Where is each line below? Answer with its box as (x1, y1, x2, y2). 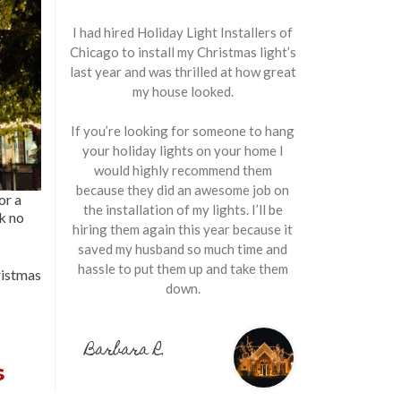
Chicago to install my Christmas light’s (69, 43, 296, 60)
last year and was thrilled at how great (69, 63, 296, 80)
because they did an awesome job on (76, 181, 289, 198)
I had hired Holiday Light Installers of (73, 23, 293, 40)
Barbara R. (85, 335, 166, 367)
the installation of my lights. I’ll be (82, 200, 283, 218)
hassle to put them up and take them (77, 260, 288, 277)
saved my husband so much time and (78, 240, 287, 257)
